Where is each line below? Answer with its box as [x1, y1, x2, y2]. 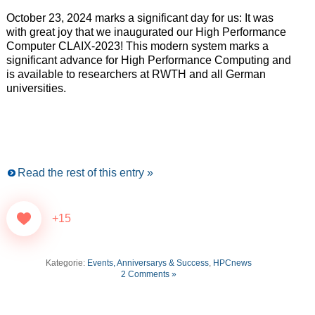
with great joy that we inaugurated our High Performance [6, 26, 286, 39]
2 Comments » [121, 269, 177, 280]
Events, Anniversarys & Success [87, 258, 210, 269]
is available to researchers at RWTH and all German [6, 68, 266, 81]
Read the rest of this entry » [17, 167, 153, 179]
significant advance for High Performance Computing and [6, 54, 291, 67]
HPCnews [213, 258, 252, 269]
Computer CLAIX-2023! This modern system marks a [6, 40, 269, 53]
